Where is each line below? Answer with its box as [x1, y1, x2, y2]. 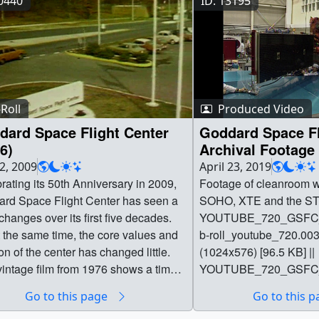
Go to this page [25, 288, 110, 305]
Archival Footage [199, 139, 315, 160]
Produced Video [215, 100, 305, 117]
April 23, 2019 [199, 159, 271, 175]
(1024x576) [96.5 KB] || [199, 244, 315, 261]
